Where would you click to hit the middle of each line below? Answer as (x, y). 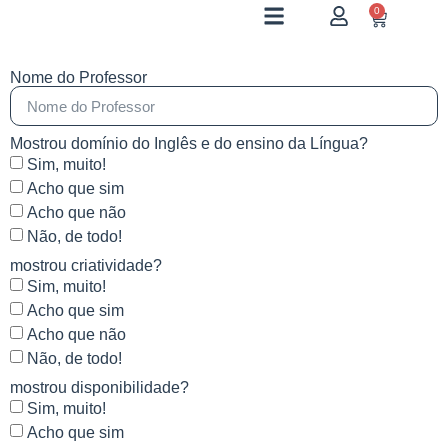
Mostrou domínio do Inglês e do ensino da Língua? (189, 143)
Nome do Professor (78, 77)
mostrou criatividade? (86, 265)
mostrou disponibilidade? (99, 387)
